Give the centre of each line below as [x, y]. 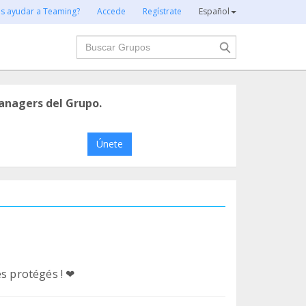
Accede [111, 11]
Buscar [94, 42]
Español [214, 11]
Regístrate [162, 11]
